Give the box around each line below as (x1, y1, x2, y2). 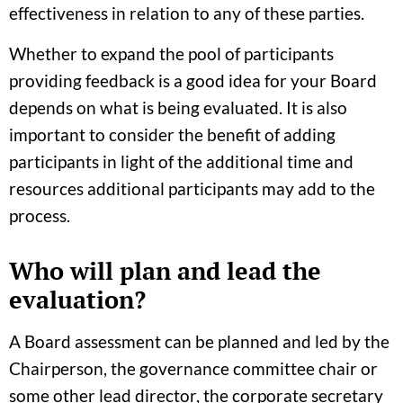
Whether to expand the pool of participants (9, 42, 334, 64)
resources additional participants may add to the (9, 177, 375, 199)
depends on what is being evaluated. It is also (9, 96, 347, 118)
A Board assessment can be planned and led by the (9, 330, 390, 352)
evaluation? (9, 282, 146, 316)
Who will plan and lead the (9, 254, 321, 287)
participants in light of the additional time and (9, 150, 354, 172)
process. (9, 204, 70, 226)
